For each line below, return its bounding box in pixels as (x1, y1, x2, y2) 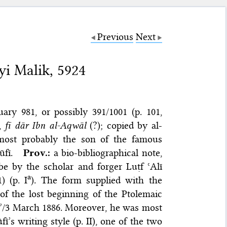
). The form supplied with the (31, 174, 162, 186)
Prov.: (23, 147, 51, 159)
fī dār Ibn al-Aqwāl (5, 120, 86, 132)
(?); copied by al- (86, 120, 162, 132)
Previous (97, 30, 133, 43)
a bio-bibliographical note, (53, 147, 162, 159)
